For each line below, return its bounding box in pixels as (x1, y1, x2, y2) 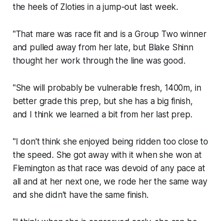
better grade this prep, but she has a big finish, (12, 96, 193, 107)
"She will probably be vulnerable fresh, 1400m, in (12, 83, 201, 93)
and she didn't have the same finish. (12, 190, 148, 200)
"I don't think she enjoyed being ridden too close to (12, 137, 208, 147)
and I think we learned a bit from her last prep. (12, 110, 192, 120)
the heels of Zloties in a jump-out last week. (12, 2, 179, 12)
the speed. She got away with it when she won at (12, 150, 202, 160)
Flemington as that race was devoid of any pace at (12, 163, 205, 174)
